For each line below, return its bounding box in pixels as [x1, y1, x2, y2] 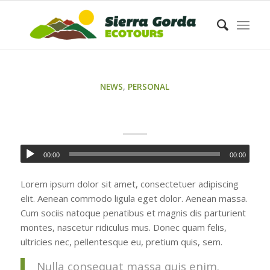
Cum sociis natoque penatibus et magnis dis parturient [20, 206, 246, 219]
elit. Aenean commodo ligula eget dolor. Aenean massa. [20, 192, 248, 204]
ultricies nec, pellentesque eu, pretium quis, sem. [20, 235, 222, 248]
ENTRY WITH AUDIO [38, 93, 231, 118]
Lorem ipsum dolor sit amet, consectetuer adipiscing [20, 177, 239, 190]
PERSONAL [128, 81, 170, 92]
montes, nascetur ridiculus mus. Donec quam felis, [20, 221, 227, 233]
